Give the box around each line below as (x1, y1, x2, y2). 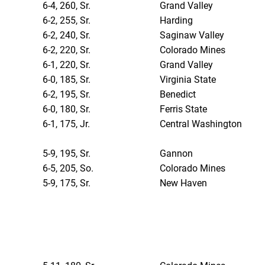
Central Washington (160, 118, 243, 130)
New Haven (160, 177, 208, 189)
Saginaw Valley (160, 30, 225, 41)
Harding (160, 15, 193, 27)
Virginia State (160, 74, 216, 86)
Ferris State (160, 104, 208, 115)
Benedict (160, 89, 196, 101)
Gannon (160, 148, 193, 160)
